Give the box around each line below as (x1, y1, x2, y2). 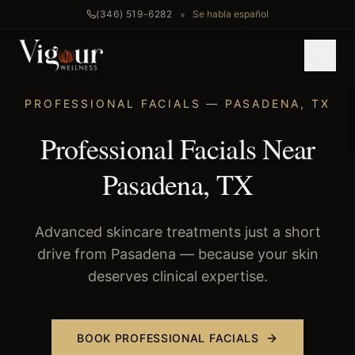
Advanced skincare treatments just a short (34, 223, 321, 240)
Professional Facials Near (40, 129, 315, 167)
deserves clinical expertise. (87, 268, 268, 284)
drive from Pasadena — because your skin (36, 246, 319, 262)
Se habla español (192, 8, 269, 20)
